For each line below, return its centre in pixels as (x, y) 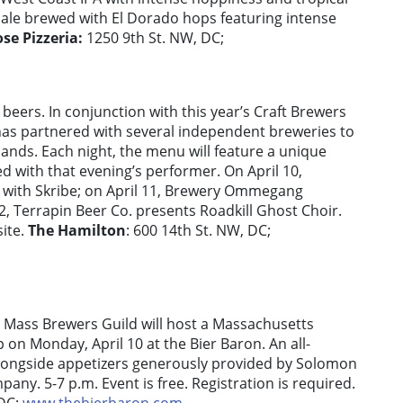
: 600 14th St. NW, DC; (198, 231)
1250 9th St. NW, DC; (155, 38)
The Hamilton (77, 231)
